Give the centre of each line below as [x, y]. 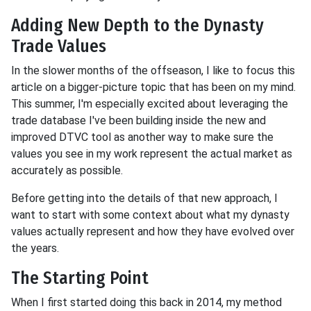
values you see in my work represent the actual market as [152, 154]
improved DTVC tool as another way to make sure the [142, 137]
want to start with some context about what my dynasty [150, 215]
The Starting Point [80, 278]
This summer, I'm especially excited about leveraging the [150, 104]
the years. [35, 249]
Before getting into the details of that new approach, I [144, 199]
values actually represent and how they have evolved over [153, 232]
